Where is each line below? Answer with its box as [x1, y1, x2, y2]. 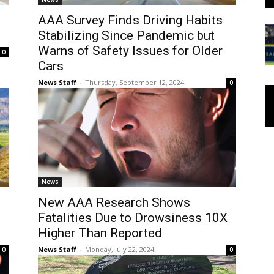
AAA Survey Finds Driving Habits [38, 13, 223, 28]
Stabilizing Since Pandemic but [38, 28, 215, 43]
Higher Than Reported [38, 226, 162, 240]
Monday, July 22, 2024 [85, 245, 154, 254]
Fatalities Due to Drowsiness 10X [38, 210, 228, 225]
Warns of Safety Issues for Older [38, 43, 223, 58]
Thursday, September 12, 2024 [85, 78, 184, 87]
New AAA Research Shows [38, 195, 190, 210]
